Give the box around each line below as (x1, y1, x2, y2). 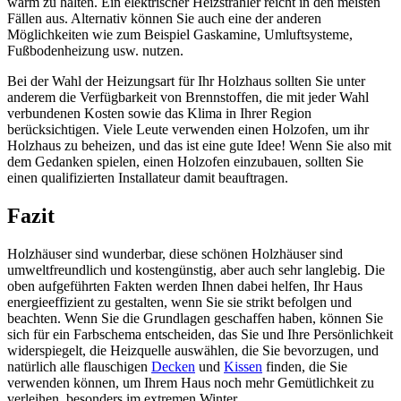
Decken (151, 358, 195, 374)
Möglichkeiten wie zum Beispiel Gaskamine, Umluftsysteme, (7, 26, 353, 42)
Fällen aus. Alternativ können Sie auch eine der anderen (7, 10, 321, 26)
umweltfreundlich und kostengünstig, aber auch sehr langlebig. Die (7, 261, 385, 277)
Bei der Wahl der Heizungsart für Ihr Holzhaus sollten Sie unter (7, 73, 365, 89)
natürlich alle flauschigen (7, 358, 151, 374)
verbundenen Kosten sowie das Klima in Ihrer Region (7, 105, 311, 121)
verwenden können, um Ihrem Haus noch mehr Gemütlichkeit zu (7, 374, 374, 390)
